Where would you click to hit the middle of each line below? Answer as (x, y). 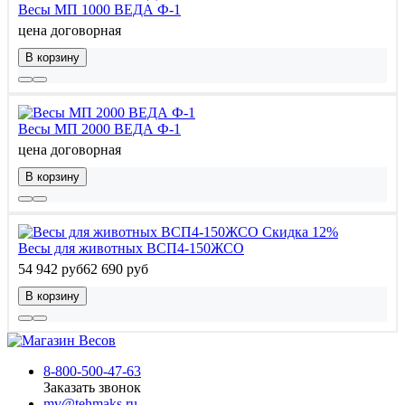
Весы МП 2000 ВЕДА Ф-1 (99, 128)
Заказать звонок (92, 387)
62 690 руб (116, 268)
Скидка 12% (300, 231)
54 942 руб (51, 268)
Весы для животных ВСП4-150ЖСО (131, 248)
